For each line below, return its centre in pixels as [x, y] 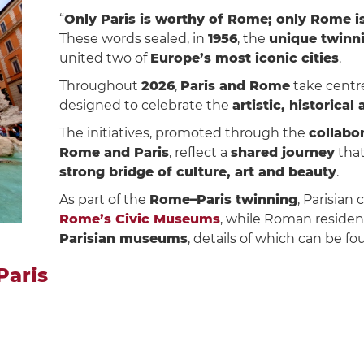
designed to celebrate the [145, 105]
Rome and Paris [114, 152]
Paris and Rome [235, 85]
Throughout [100, 85]
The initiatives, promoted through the [184, 132]
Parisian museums [123, 238]
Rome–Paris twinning [223, 199]
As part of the [104, 199]
